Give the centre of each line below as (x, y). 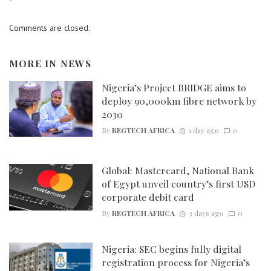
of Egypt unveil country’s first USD (178, 183)
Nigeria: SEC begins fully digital (171, 249)
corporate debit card (148, 197)
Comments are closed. (50, 28)
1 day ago (204, 130)
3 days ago (206, 213)
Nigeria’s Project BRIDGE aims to (174, 87)
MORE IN (35, 64)
